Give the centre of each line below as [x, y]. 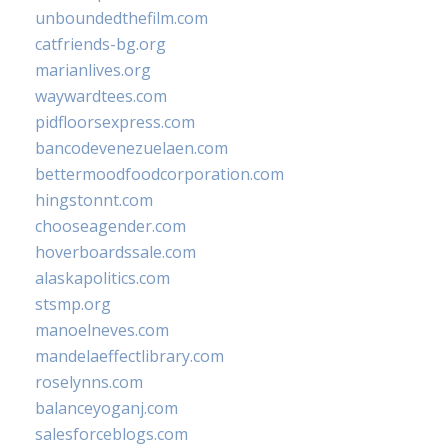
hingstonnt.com [94, 200]
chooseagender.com [110, 226]
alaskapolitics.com [102, 278]
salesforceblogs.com [111, 434]
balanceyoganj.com [106, 408]
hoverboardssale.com [115, 252]
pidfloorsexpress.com [115, 122]
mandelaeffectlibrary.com [129, 356]
